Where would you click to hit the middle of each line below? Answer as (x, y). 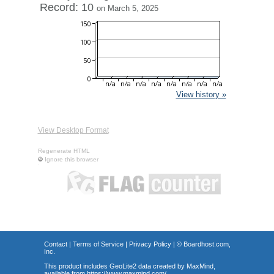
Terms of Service (98, 244)
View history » (201, 94)
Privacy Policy (150, 244)
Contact (55, 244)
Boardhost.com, (207, 244)
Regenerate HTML (64, 151)
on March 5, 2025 (127, 8)
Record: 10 (68, 7)
